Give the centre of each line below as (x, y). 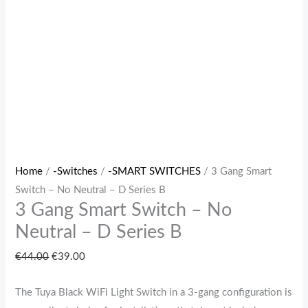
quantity (33, 34)
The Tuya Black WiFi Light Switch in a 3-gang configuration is (154, 293)
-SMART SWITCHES (155, 172)
